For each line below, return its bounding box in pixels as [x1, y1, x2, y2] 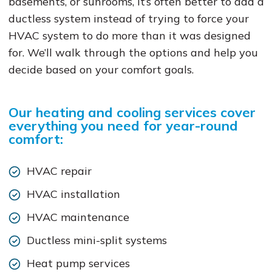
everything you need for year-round [8, 117, 238, 134]
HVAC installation [26, 187, 120, 201]
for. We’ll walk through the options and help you [8, 46, 258, 59]
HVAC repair [26, 164, 92, 178]
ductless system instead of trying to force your [8, 12, 249, 25]
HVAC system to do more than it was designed [8, 29, 251, 42]
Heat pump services [26, 256, 130, 270]
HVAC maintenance [26, 210, 129, 224]
